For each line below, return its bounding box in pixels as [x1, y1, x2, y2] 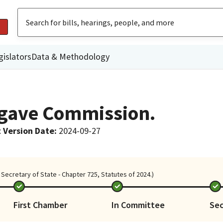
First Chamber [13, 199, 67, 211]
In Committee [111, 199, 165, 211]
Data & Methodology [31, 50, 110, 62]
